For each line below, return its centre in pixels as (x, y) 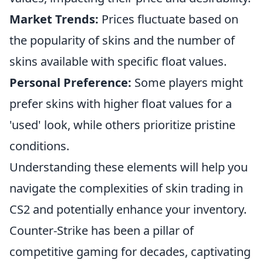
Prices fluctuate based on (168, 19)
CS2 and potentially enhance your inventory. (128, 209)
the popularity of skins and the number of (122, 40)
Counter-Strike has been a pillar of (102, 230)
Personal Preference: (70, 82)
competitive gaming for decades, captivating (130, 251)
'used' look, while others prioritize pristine (122, 124)
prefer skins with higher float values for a (121, 103)
